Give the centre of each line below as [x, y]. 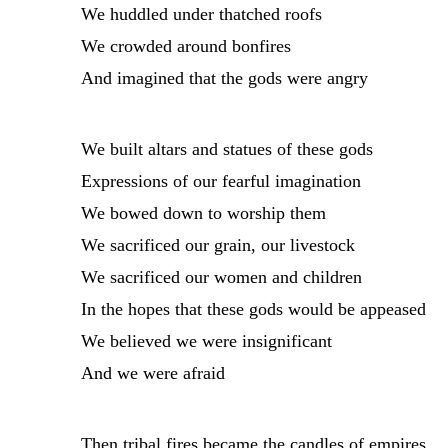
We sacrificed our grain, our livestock [217, 245]
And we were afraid [152, 373]
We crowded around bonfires [185, 46]
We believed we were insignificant [206, 341]
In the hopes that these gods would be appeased [253, 309]
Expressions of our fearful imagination [220, 181]
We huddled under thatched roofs [201, 14]
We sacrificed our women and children [221, 277]
